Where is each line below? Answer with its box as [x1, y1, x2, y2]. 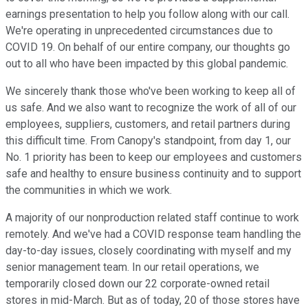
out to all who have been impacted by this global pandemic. [5, 57, 288, 71]
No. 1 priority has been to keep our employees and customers [5, 151, 302, 164]
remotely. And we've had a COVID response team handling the [5, 228, 301, 241]
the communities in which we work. [5, 184, 172, 197]
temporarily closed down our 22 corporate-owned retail [5, 277, 269, 291]
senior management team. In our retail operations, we [5, 261, 259, 274]
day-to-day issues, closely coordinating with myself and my [5, 244, 291, 258]
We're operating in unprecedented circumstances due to [5, 24, 273, 38]
